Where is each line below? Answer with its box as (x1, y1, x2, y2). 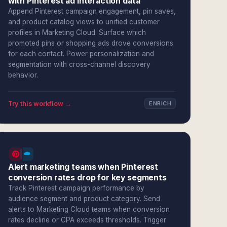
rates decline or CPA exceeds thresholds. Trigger (8, 216, 166, 224)
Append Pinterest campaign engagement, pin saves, (8, 7, 176, 15)
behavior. (8, 71, 38, 79)
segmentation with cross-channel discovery (8, 60, 150, 68)
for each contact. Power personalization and (8, 50, 154, 58)
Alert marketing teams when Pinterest (8, 162, 159, 172)
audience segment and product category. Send (8, 195, 160, 203)
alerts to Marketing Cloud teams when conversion (8, 205, 170, 213)
